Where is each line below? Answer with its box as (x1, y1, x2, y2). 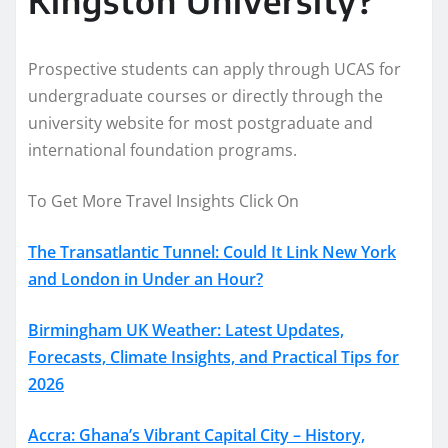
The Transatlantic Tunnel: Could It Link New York (28, 240, 396, 263)
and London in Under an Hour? (28, 267, 263, 290)
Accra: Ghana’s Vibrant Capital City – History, (28, 423, 365, 446)
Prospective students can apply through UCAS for (28, 57, 401, 80)
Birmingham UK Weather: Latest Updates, (28, 318, 344, 341)
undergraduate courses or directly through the (28, 84, 383, 107)
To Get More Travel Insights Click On (28, 189, 299, 212)
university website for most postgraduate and (28, 111, 373, 134)
